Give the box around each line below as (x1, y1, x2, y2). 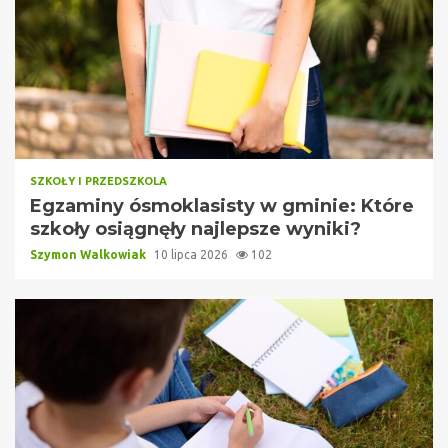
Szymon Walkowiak (30, 247, 149, 261)
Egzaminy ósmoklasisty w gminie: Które (30, 194, 414, 217)
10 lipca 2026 (154, 247, 231, 261)
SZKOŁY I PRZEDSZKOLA (30, 174, 167, 187)
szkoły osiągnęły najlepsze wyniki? (30, 217, 361, 240)
